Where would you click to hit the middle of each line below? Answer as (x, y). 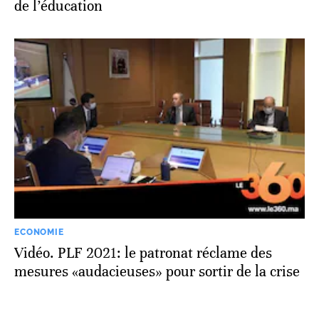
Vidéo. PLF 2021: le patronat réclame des (143, 253)
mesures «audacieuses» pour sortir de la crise (157, 272)
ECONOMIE (39, 232)
